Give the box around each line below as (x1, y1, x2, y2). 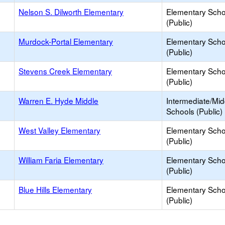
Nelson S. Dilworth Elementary (19, 6, 124, 17)
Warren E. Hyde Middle (19, 95, 98, 106)
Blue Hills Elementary (19, 184, 92, 195)
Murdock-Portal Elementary (19, 36, 113, 47)
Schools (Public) (166, 105, 222, 117)
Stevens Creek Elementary (19, 65, 112, 76)
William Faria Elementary (19, 154, 103, 165)
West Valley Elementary (19, 125, 100, 136)
